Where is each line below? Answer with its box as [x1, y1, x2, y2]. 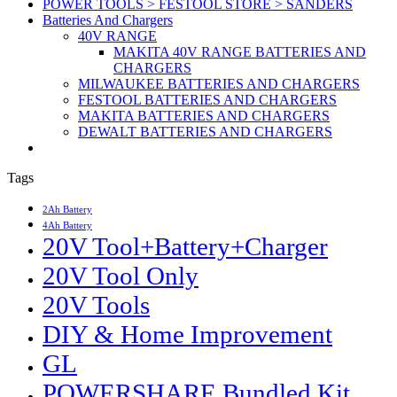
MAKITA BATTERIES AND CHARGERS [78, 108, 330, 124]
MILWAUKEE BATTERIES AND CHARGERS [78, 76, 360, 92]
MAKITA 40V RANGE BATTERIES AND [113, 44, 366, 60]
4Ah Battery [43, 221, 92, 231]
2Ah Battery [43, 205, 92, 215]
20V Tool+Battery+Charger [43, 232, 328, 261]
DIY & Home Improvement [43, 320, 332, 349]
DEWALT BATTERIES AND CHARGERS [78, 124, 332, 140]
